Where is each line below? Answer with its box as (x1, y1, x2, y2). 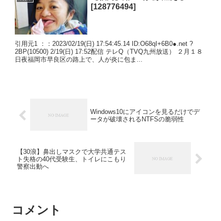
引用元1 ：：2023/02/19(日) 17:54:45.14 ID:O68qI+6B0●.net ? (15, 40, 193, 48)
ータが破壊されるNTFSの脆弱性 (90, 115, 184, 123)
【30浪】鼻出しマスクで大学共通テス (17, 147, 126, 155)
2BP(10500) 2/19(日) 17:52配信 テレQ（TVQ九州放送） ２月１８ (15, 48, 203, 56)
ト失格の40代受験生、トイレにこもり (17, 155, 126, 163)
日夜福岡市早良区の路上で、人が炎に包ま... (15, 56, 143, 64)
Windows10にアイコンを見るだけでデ (90, 108, 200, 116)
